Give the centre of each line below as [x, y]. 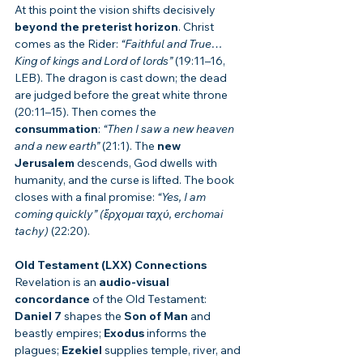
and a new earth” [57, 146]
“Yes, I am [183, 197]
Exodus [124, 333]
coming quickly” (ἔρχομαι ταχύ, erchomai [120, 214]
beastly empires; [59, 333]
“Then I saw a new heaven [170, 129]
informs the [177, 333]
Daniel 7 [38, 316]
